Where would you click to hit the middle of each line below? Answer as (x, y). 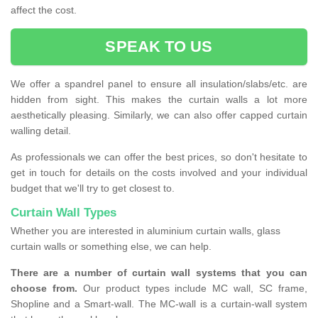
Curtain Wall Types (64, 213)
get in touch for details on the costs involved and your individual (159, 173)
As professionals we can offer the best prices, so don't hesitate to (159, 157)
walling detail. (41, 131)
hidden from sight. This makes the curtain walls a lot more (159, 100)
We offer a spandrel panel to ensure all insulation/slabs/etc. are (159, 84)
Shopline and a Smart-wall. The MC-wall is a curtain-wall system (159, 304)
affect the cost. (44, 10)
